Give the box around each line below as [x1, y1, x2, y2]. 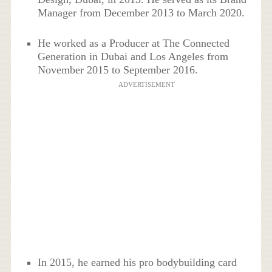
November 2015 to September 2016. [38, 64, 199, 76]
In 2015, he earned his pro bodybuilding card [38, 256, 237, 268]
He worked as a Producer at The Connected [38, 37, 230, 50]
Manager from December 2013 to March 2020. [38, 7, 245, 19]
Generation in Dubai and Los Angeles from [38, 50, 229, 63]
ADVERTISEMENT [118, 81, 175, 89]
